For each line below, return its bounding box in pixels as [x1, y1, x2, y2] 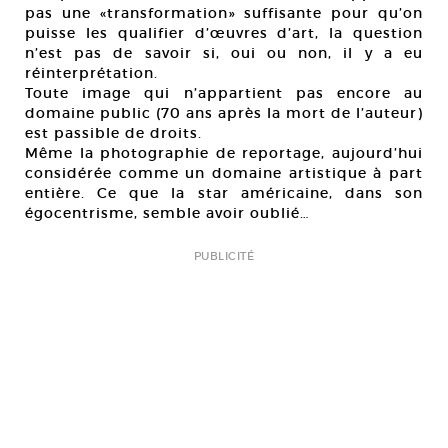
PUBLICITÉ [194, 249, 254, 263]
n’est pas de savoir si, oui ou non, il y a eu [25, 44, 423, 62]
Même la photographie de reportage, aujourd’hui [25, 144, 423, 162]
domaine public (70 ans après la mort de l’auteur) [25, 104, 423, 122]
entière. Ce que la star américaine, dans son [25, 184, 423, 202]
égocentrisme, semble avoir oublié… [25, 204, 310, 222]
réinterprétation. [25, 64, 163, 82]
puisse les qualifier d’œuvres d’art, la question [25, 24, 423, 42]
